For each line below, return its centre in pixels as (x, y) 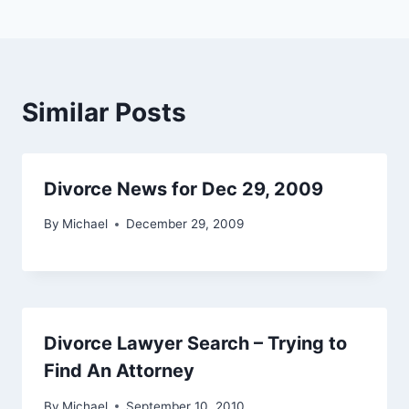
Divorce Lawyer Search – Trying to (195, 344)
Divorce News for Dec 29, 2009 (184, 189)
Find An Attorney (119, 371)
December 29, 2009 (185, 224)
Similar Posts (104, 112)
